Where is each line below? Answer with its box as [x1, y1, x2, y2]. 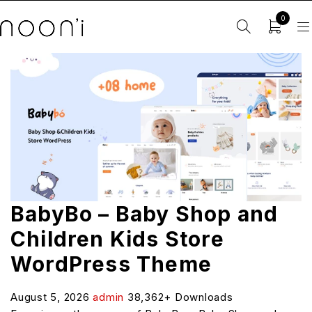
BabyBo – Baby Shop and [10, 201, 279, 226]
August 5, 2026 [10, 290, 93, 304]
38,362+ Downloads [127, 290, 233, 304]
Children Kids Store [10, 226, 224, 251]
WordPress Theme [10, 251, 212, 276]
